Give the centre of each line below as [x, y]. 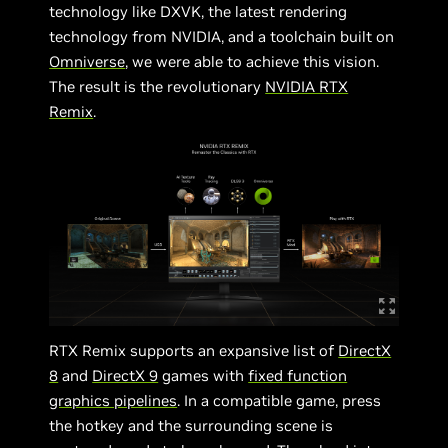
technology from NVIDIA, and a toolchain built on [222, 36]
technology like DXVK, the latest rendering [198, 11]
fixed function [298, 375]
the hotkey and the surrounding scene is [191, 425]
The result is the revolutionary [157, 86]
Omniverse [87, 61]
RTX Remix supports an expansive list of [194, 350]
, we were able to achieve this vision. [252, 61]
